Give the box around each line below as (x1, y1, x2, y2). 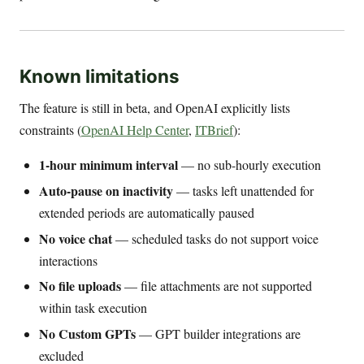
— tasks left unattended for (173, 181, 314, 199)
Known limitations (19, 64, 180, 87)
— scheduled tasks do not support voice (112, 229, 318, 247)
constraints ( (19, 120, 81, 138)
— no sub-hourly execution (178, 155, 321, 173)
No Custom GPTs (39, 324, 136, 344)
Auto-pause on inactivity (39, 180, 173, 200)
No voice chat (39, 228, 112, 248)
